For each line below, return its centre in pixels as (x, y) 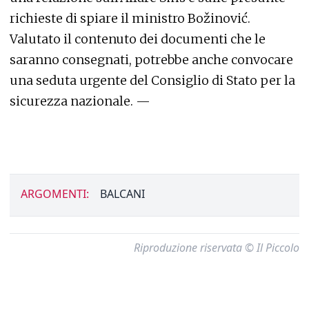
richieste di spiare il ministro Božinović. (130, 18)
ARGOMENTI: (55, 193)
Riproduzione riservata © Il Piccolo (217, 247)
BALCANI (122, 193)
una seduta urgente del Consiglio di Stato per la (152, 80)
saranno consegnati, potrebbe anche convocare (151, 59)
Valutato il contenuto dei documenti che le (138, 39)
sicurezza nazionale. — (80, 101)
